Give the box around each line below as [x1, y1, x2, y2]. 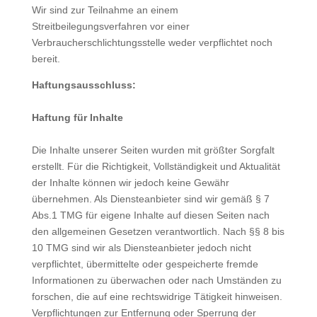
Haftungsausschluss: [31, 79, 139, 91]
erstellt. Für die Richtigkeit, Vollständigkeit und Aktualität [31, 161, 280, 172]
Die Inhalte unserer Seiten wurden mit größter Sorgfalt [31, 144, 275, 156]
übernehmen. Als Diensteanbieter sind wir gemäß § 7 [31, 193, 270, 204]
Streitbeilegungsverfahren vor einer [31, 21, 190, 32]
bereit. [31, 53, 60, 64]
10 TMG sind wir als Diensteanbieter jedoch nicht [31, 242, 251, 253]
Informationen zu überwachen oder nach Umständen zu [31, 275, 282, 286]
